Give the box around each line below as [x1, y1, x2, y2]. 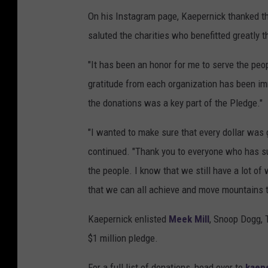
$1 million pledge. [88, 232, 158, 244]
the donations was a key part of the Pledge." [88, 96, 263, 109]
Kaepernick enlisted [88, 212, 169, 225]
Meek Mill [169, 212, 209, 225]
